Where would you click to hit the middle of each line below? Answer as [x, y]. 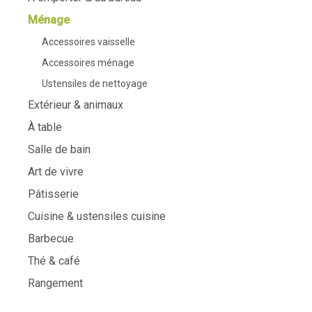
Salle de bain [59, 149]
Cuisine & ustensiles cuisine [97, 216]
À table [45, 127]
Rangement [55, 283]
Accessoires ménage [88, 63]
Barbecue [51, 239]
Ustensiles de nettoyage [95, 84]
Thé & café [54, 261]
